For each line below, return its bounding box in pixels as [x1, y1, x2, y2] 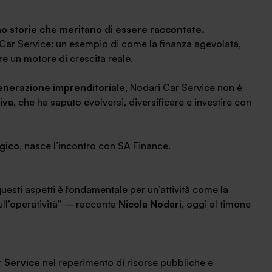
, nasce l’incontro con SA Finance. [19, 140, 171, 152]
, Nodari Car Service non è [125, 81, 242, 93]
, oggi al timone [182, 198, 251, 210]
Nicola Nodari [118, 198, 182, 210]
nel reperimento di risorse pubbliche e [40, 256, 213, 268]
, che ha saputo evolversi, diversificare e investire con [13, 96, 251, 108]
